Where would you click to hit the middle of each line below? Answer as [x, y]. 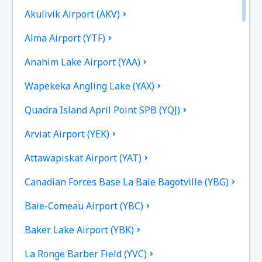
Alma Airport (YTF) [65, 38]
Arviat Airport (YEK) [67, 134]
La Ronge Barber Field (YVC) [86, 254]
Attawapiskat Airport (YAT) [83, 158]
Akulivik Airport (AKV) [73, 14]
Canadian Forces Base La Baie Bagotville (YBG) [127, 182]
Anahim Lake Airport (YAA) [83, 62]
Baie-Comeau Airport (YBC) [84, 206]
